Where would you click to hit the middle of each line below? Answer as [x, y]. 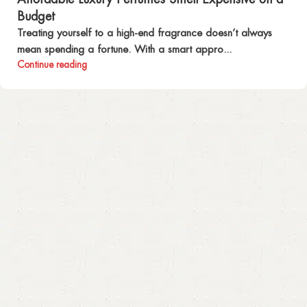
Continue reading [52, 64]
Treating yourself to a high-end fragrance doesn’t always [145, 32]
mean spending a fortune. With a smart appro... [124, 49]
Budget [36, 16]
